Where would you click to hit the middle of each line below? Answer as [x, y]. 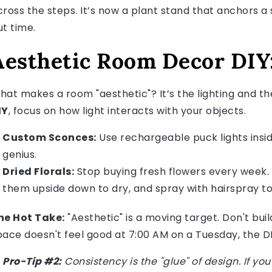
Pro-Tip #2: [32, 262]
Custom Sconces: [49, 138]
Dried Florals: [38, 172]
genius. [20, 155]
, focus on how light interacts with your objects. [127, 111]
